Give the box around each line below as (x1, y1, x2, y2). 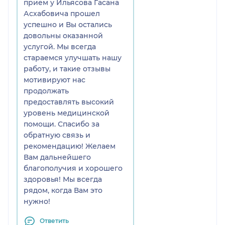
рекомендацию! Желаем (24, 141, 116, 151)
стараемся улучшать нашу (24, 53, 122, 62)
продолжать (24, 86, 69, 95)
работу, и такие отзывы (24, 64, 110, 73)
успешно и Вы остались (24, 20, 112, 29)
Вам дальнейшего (24, 152, 91, 162)
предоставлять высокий (24, 97, 114, 106)
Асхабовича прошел (24, 9, 100, 18)
